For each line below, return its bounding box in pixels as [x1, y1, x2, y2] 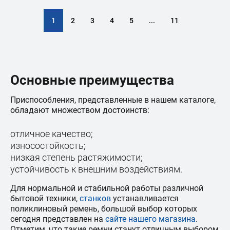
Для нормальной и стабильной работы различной [10, 183, 203, 193]
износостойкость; [10, 140, 86, 151]
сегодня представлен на [10, 214, 105, 224]
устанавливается [111, 194, 179, 203]
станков [80, 194, 111, 203]
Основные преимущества [10, 72, 174, 88]
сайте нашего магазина [105, 214, 196, 224]
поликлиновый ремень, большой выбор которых [10, 204, 197, 214]
